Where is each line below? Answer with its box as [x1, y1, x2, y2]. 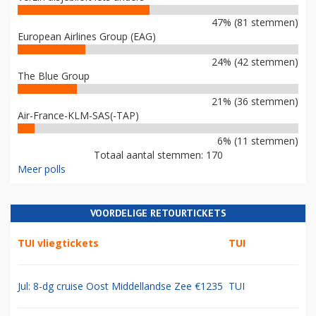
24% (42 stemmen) [212, 54, 298, 68]
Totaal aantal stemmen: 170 [93, 147, 223, 162]
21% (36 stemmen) [212, 94, 298, 108]
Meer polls [18, 162, 66, 176]
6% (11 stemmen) [217, 133, 298, 147]
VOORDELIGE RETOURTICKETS [90, 206, 226, 219]
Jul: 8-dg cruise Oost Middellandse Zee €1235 [18, 279, 223, 293]
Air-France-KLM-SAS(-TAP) [18, 108, 139, 122]
